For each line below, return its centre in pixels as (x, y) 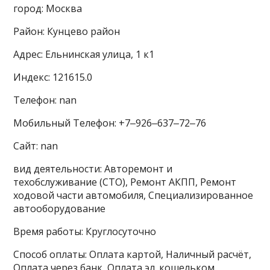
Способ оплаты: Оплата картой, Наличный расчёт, (133, 255)
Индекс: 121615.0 (53, 77)
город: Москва (48, 9)
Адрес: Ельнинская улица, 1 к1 (84, 55)
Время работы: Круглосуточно (85, 232)
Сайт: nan (36, 146)
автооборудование (60, 209)
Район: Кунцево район (67, 32)
